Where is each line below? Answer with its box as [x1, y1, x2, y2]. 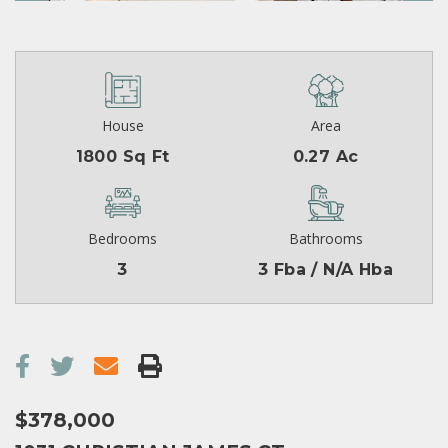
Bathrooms [288, 229, 363, 249]
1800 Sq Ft [75, 147, 170, 167]
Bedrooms [88, 229, 157, 249]
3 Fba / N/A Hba [258, 260, 393, 280]
